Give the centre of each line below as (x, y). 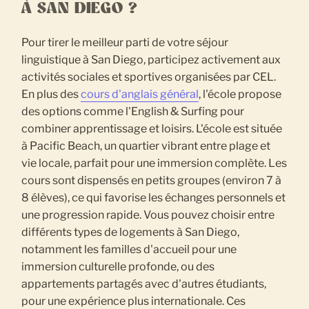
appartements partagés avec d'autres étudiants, (144, 284)
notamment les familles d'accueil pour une (129, 250)
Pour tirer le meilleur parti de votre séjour (125, 43)
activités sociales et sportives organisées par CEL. (149, 77)
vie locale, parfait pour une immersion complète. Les (154, 163)
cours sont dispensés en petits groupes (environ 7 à (152, 181)
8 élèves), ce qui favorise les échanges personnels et (154, 198)
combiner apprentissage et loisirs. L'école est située (152, 129)
